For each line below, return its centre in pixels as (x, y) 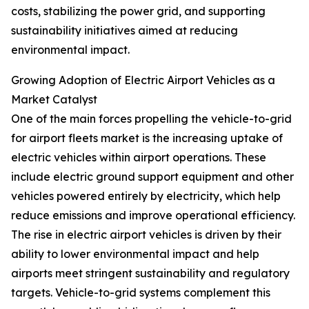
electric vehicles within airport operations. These (139, 158)
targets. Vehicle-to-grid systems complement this (141, 293)
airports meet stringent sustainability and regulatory (150, 273)
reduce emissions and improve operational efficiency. (153, 216)
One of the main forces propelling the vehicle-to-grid (151, 119)
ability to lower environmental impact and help (135, 254)
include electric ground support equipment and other (152, 177)
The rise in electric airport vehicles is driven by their (146, 235)
